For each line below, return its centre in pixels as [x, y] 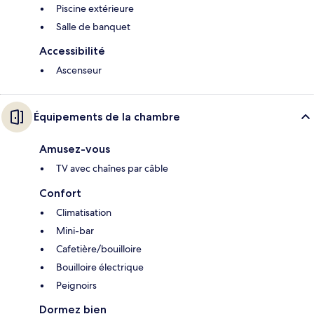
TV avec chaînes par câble [112, 169]
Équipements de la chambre [107, 117]
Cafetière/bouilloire [99, 249]
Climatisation [84, 213]
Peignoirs [76, 286]
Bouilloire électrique [100, 267]
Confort [60, 193]
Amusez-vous [75, 149]
